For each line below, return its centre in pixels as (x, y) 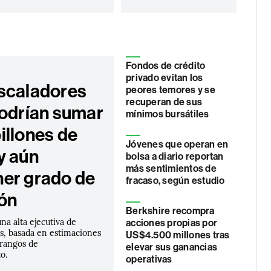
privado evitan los (165, 78)
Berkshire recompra (170, 211)
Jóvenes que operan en (177, 144)
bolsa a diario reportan (175, 156)
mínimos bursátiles (168, 114)
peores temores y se (171, 90)
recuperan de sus (164, 102)
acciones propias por (171, 223)
